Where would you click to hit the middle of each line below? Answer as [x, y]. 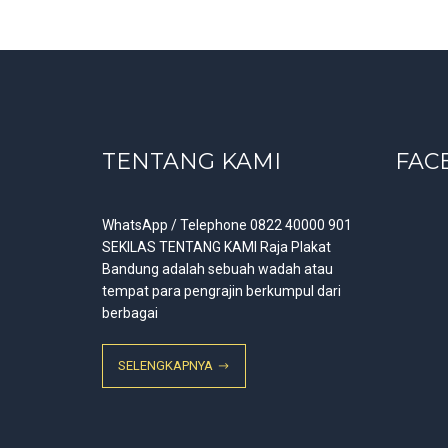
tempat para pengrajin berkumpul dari [221, 291]
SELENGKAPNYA [165, 366]
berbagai [130, 313]
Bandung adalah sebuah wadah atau [217, 269]
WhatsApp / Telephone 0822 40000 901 [227, 225]
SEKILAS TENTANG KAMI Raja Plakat [216, 247]
